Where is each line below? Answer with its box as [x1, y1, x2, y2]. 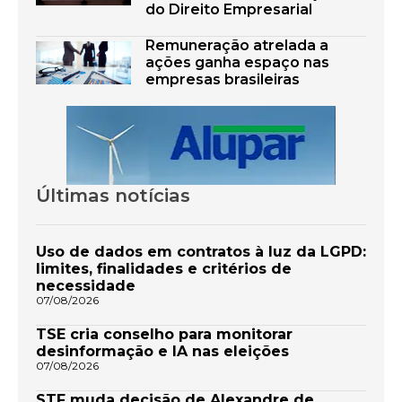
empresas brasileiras [145, 71, 300, 89]
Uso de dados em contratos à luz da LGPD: [36, 243, 366, 261]
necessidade [36, 277, 135, 295]
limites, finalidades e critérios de [36, 260, 292, 278]
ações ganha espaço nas [145, 54, 329, 72]
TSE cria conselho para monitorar [36, 326, 293, 344]
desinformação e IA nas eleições [36, 343, 289, 361]
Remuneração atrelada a [145, 37, 328, 55]
